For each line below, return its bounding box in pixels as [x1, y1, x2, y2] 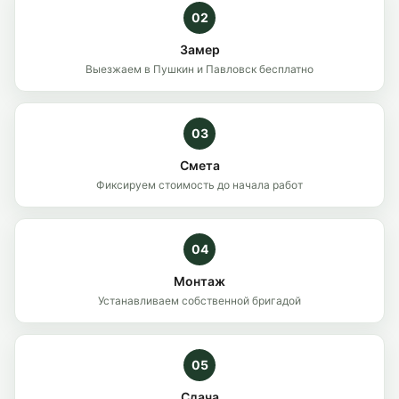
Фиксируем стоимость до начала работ [96, 178, 303, 191]
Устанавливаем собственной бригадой [98, 294, 301, 307]
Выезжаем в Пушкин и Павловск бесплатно [85, 62, 313, 76]
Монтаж [174, 273, 225, 289]
